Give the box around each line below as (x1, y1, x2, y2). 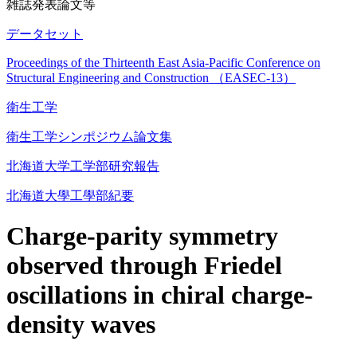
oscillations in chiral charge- (6, 280, 313, 310)
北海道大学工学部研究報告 (6, 159, 159, 173)
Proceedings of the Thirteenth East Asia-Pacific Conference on (6, 55, 320, 69)
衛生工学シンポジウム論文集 (6, 129, 172, 143)
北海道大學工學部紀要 (6, 188, 134, 202)
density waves (6, 310, 155, 339)
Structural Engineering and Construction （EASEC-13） (6, 70, 296, 84)
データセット (6, 26, 83, 41)
